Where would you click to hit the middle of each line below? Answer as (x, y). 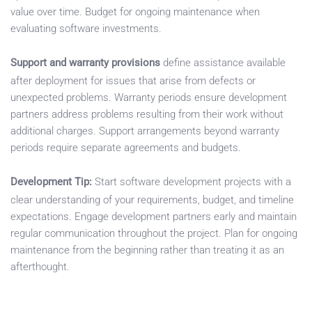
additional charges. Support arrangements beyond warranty (145, 131)
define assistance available (223, 63)
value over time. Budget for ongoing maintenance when (135, 12)
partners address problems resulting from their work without (147, 115)
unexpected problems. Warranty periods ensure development (149, 98)
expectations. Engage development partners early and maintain (154, 217)
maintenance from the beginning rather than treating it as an (147, 250)
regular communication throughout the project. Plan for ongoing (154, 234)
